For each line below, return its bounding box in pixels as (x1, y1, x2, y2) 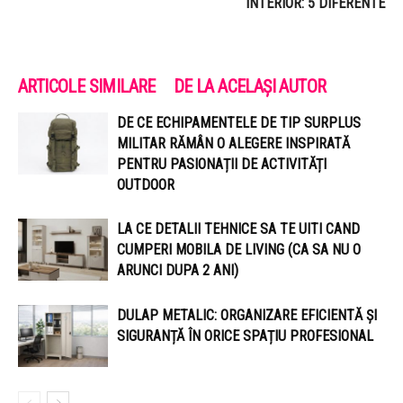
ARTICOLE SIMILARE (18, 76, 156, 98)
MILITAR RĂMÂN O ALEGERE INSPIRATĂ (117, 135, 350, 153)
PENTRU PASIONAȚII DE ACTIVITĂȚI (117, 156, 327, 174)
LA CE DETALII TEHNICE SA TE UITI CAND (117, 220, 360, 238)
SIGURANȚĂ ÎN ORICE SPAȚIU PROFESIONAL (117, 327, 373, 345)
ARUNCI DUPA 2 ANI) (117, 262, 238, 280)
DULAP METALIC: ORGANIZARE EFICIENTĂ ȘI (117, 307, 377, 325)
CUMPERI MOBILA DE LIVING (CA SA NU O (117, 241, 361, 259)
